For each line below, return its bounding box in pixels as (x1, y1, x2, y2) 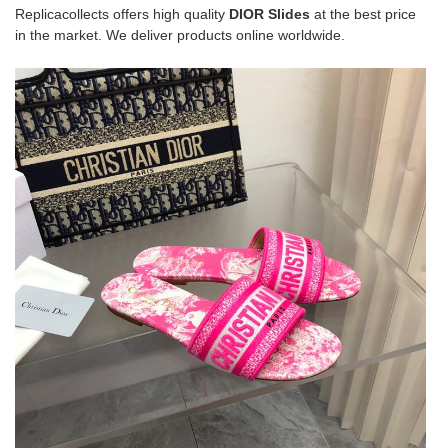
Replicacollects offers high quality (15, 5, 229, 22)
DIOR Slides (229, 5, 310, 22)
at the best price (310, 5, 416, 22)
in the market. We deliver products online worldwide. (15, 26, 345, 43)
